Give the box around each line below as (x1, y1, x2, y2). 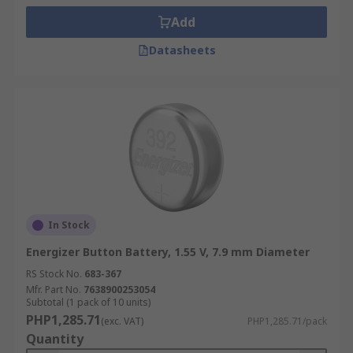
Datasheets (148, 43, 216, 58)
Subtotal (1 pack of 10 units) (26, 295, 150, 309)
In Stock (48, 218, 90, 232)
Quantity (26, 330, 84, 347)
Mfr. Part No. (26, 283, 81, 296)
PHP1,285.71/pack (247, 314, 327, 328)
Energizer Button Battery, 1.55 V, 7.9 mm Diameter (26, 244, 310, 259)
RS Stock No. (26, 267, 82, 281)
